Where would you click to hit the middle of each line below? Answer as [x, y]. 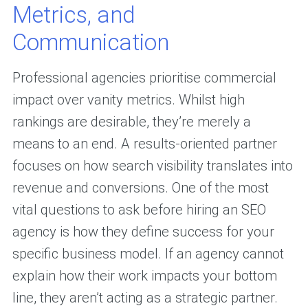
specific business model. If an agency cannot [148, 254]
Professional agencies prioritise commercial [144, 78]
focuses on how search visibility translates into [152, 166]
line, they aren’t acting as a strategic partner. [145, 298]
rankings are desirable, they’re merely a [131, 122]
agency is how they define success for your [143, 232]
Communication [90, 43]
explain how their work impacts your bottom [144, 276]
